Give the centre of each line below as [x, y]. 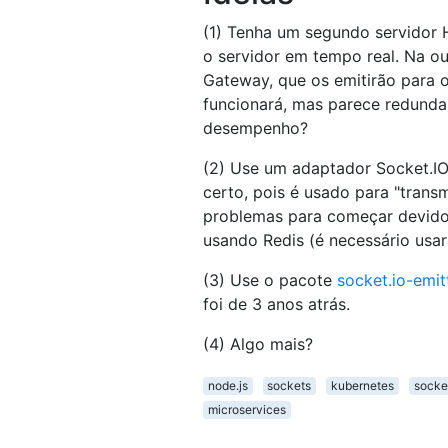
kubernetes [362, 386]
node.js [227, 386]
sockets [289, 386]
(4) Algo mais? [258, 344]
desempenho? [255, 128]
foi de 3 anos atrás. [276, 304]
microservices [246, 410]
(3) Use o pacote [270, 280]
